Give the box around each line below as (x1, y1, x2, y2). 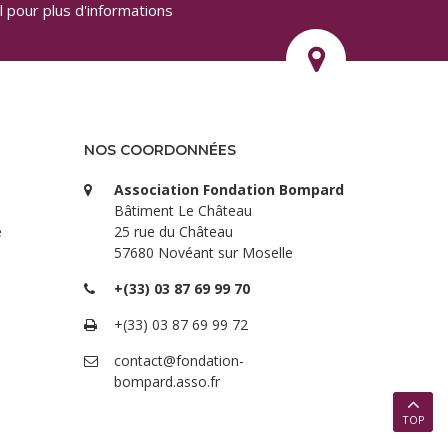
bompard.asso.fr (113, 372, 220, 391)
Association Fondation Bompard (113, 180, 344, 199)
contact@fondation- (113, 351, 244, 370)
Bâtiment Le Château (113, 201, 252, 220)
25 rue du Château (113, 222, 233, 241)
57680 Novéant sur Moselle (113, 243, 293, 262)
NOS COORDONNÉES (83, 141, 236, 159)
